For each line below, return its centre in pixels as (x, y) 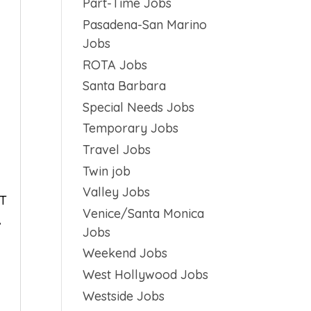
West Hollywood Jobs (146, 274)
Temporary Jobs (131, 128)
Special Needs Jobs (139, 107)
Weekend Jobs (125, 253)
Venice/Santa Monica (144, 213)
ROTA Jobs (115, 65)
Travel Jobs (117, 150)
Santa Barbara (125, 86)
